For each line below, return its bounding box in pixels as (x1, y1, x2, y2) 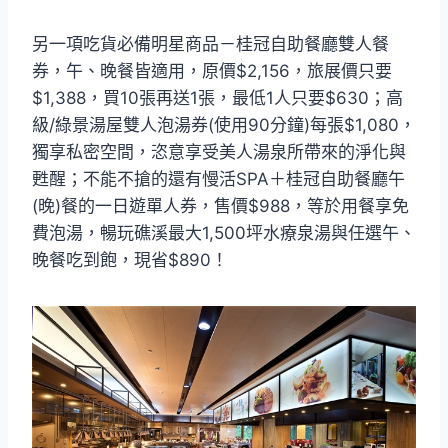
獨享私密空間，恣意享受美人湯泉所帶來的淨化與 (32, 141, 406, 162)
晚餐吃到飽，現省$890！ (32, 249, 228, 270)
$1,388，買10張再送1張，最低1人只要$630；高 (32, 87, 403, 108)
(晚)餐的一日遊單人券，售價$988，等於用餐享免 (32, 195, 409, 216)
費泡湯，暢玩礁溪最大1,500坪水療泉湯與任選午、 (32, 222, 416, 243)
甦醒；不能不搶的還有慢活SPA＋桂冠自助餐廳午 (32, 168, 405, 189)
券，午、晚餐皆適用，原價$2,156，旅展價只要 (32, 60, 392, 81)
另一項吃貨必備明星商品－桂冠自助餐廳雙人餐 (32, 33, 389, 54)
